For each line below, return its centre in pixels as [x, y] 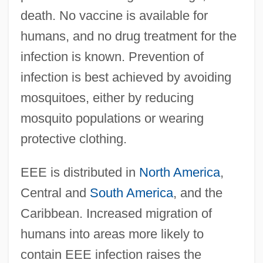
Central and [55, 193]
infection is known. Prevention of [112, 56]
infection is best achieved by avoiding [126, 77]
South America [131, 193]
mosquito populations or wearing [112, 118]
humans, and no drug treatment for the [128, 36]
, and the [198, 193]
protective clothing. [73, 139]
